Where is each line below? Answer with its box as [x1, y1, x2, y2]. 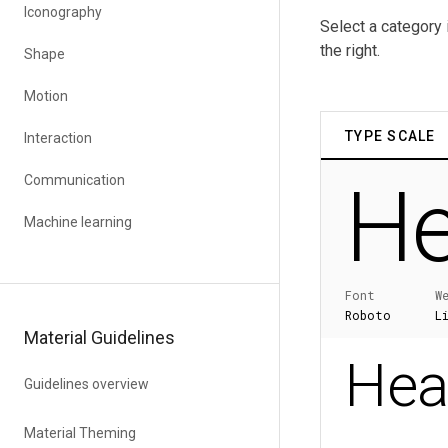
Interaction [24, 130, 92, 146]
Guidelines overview [24, 376, 149, 392]
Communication [24, 172, 125, 188]
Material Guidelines [24, 327, 175, 348]
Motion [24, 88, 68, 104]
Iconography [24, 4, 102, 20]
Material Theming [24, 425, 136, 441]
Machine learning [24, 214, 132, 230]
